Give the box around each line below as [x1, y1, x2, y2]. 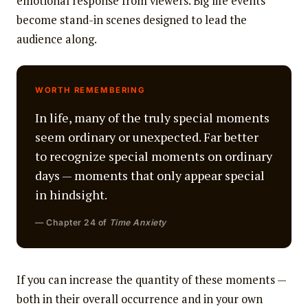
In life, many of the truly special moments [35, 109, 270, 126]
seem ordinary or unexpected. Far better [35, 129, 259, 146]
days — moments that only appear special [35, 167, 265, 184]
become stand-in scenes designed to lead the [16, 12, 247, 28]
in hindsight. [35, 186, 108, 203]
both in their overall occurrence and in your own [16, 291, 263, 307]
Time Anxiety [109, 217, 166, 228]
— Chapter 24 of [35, 217, 109, 228]
